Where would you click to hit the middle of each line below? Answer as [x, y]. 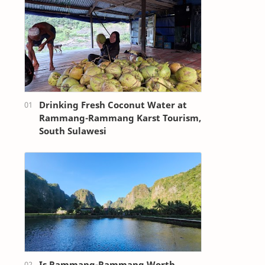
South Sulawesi [73, 130]
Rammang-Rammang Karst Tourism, [120, 117]
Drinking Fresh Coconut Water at [113, 104]
